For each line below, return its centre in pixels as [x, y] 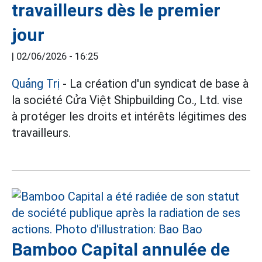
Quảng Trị [36, 83]
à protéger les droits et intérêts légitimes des [129, 116]
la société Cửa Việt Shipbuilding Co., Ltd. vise [127, 100]
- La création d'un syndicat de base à [154, 83]
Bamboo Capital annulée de [121, 249]
